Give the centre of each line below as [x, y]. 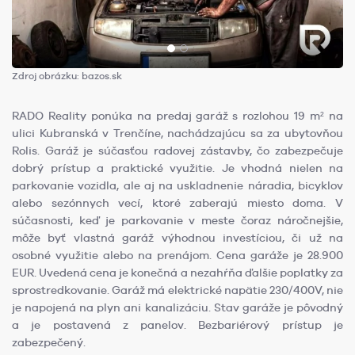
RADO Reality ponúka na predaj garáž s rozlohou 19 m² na [177, 115]
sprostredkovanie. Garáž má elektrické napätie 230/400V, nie [177, 290]
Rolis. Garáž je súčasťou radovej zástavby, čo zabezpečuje [177, 150]
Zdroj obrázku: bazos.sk [67, 76]
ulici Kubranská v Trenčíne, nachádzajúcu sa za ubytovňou [177, 133]
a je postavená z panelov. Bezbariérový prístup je [177, 324]
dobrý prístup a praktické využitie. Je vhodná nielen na [177, 168]
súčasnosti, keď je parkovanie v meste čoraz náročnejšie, [177, 220]
